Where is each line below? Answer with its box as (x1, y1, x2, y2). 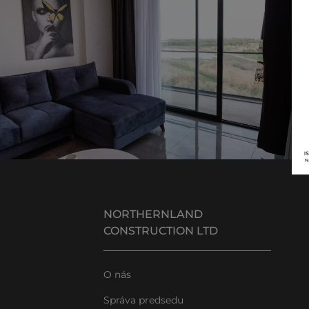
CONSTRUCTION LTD (103, 224, 218, 237)
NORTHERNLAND (103, 208, 203, 221)
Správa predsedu (103, 294, 183, 306)
